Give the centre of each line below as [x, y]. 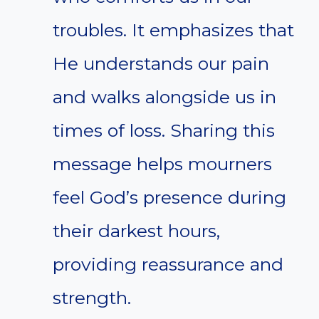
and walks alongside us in [164, 97]
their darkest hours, [136, 231]
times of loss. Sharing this [164, 131]
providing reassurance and [168, 265]
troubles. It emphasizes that [173, 30]
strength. [92, 298]
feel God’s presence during [169, 198]
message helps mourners [162, 164]
